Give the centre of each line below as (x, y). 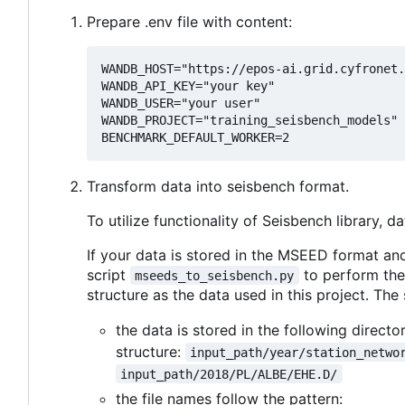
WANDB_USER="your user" (181, 103)
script (108, 274)
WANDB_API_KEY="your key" (188, 85)
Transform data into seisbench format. (218, 186)
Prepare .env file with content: (189, 21)
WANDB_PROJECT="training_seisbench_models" (250, 120)
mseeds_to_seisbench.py (215, 275)
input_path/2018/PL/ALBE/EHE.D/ (229, 374)
